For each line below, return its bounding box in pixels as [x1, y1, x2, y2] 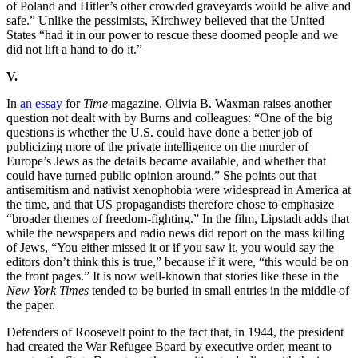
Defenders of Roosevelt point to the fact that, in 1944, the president [6, 325, 344, 340]
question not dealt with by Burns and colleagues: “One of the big [6, 111, 332, 125]
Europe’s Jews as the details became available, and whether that [6, 154, 326, 169]
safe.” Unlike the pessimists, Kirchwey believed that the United [6, 14, 324, 28]
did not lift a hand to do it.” [6, 42, 142, 57]
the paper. [6, 298, 55, 312]
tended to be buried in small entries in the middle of [92, 284, 349, 298]
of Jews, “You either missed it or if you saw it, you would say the [6, 241, 334, 255]
